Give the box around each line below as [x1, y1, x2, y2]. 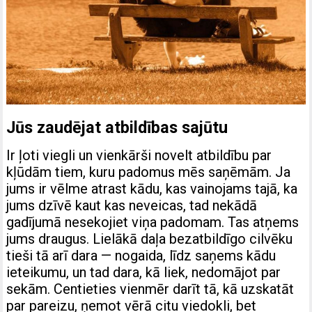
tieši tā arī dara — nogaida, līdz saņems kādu [6, 247, 276, 265]
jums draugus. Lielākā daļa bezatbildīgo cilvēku [6, 231, 293, 248]
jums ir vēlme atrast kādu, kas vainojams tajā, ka [6, 180, 298, 198]
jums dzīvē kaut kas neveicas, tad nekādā [6, 197, 258, 214]
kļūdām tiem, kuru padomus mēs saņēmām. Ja [6, 164, 291, 181]
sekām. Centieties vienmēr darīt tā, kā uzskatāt [6, 281, 295, 298]
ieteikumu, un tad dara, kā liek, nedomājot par [6, 264, 281, 281]
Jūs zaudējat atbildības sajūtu [6, 118, 228, 138]
